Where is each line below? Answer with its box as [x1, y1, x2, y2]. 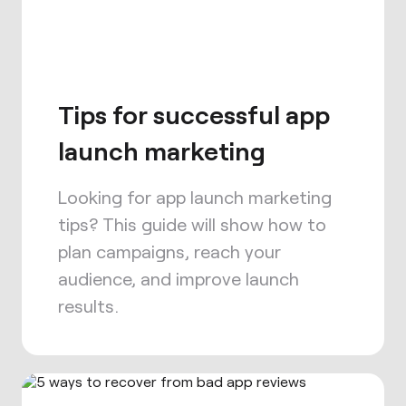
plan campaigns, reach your [58, 240, 281, 262]
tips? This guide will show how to [58, 213, 326, 235]
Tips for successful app [58, 99, 330, 130]
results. [58, 295, 119, 316]
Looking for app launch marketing [58, 186, 332, 208]
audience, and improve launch [58, 267, 299, 289]
